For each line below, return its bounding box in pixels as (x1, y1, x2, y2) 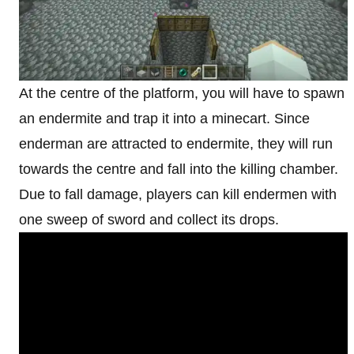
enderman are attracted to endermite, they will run (19, 135, 333, 152)
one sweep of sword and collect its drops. (19, 211, 279, 228)
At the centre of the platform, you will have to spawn (19, 85, 345, 101)
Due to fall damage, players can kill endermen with (19, 186, 337, 202)
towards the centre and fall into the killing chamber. (19, 160, 338, 177)
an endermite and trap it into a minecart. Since (19, 110, 310, 126)
